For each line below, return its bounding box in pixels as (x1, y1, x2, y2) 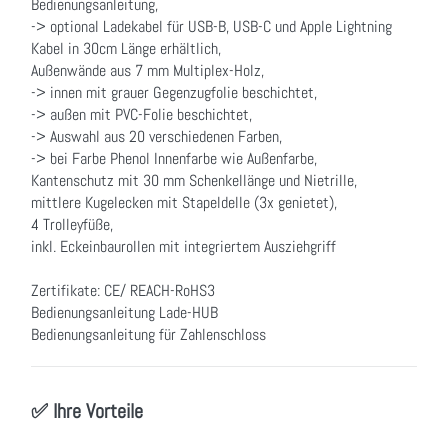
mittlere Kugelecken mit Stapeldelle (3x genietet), (31, 192, 337, 213)
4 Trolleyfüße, (31, 214, 113, 235)
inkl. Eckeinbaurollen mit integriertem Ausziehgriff (31, 236, 336, 257)
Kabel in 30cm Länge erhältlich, (31, 38, 221, 59)
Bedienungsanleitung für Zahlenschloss (31, 324, 266, 345)
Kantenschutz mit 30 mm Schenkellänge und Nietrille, (31, 170, 357, 191)
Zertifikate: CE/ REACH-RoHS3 (31, 280, 215, 301)
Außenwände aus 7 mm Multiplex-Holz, (31, 60, 264, 81)
